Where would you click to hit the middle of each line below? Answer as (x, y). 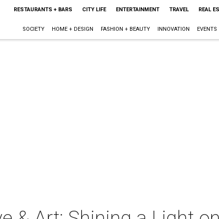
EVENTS (207, 29)
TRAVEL (179, 10)
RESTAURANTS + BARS (43, 10)
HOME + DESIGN (72, 29)
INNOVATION (173, 29)
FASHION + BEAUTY (125, 29)
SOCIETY (33, 29)
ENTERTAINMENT (137, 10)
